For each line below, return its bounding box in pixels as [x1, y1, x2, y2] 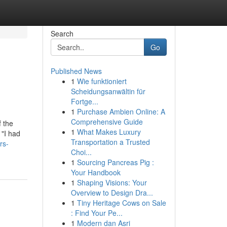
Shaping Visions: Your [77, 177, 147, 187]
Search [50, 28, 73, 39]
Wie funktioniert [77, 76, 127, 86]
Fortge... [70, 96, 98, 106]
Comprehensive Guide [70, 117, 143, 127]
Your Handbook [70, 167, 121, 177]
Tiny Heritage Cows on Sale [77, 198, 166, 208]
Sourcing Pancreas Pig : [77, 157, 154, 167]
